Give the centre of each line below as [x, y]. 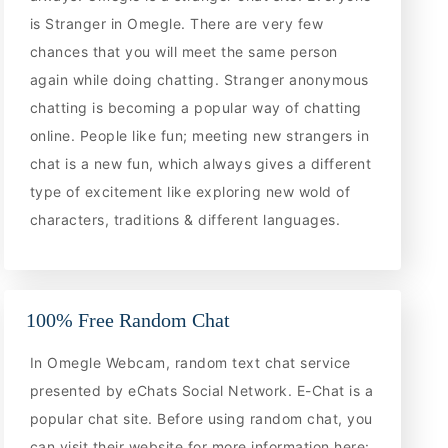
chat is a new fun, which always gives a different [200, 163]
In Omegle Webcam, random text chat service [190, 363]
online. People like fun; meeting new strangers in [199, 135]
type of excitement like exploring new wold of [190, 191]
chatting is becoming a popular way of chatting [195, 107]
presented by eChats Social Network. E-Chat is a [201, 391]
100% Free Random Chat [128, 319]
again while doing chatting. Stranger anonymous [199, 79]
